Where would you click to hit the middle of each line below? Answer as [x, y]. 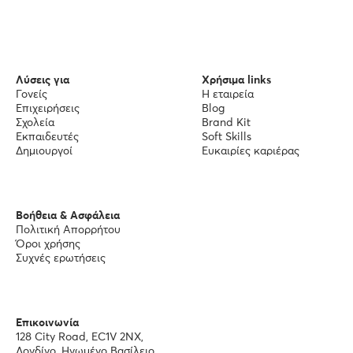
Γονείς [32, 95]
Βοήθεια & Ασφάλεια [68, 216]
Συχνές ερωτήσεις [61, 258]
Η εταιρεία [228, 95]
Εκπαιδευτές [47, 137]
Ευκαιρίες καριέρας [251, 151]
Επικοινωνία [47, 323]
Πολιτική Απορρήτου [68, 230]
